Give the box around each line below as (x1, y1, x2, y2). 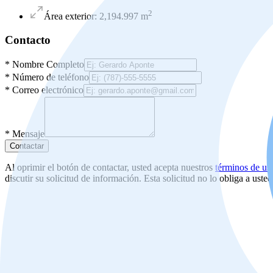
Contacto (5, 33, 51, 46)
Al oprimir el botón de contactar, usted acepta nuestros (5, 161, 213, 172)
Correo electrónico (12, 84, 83, 95)
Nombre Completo (12, 58, 84, 69)
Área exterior (44, 11, 94, 22)
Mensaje (12, 128, 44, 139)
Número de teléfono (12, 71, 89, 82)
